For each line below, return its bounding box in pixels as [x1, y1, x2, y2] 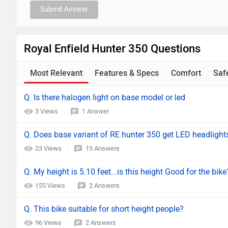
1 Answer [82, 107, 109, 115]
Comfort [171, 68, 201, 78]
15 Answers [85, 145, 120, 152]
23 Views [35, 145, 63, 152]
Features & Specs [95, 68, 159, 78]
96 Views [35, 219, 63, 226]
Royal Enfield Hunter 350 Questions [24, 42, 201, 55]
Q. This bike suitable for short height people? [24, 204, 184, 214]
